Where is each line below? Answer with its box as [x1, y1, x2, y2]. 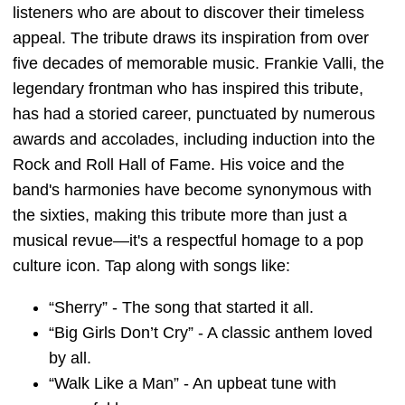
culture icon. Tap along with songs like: [13, 257, 295, 276]
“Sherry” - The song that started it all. [49, 298, 314, 317]
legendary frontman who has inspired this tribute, [13, 80, 363, 99]
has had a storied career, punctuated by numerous [13, 105, 375, 124]
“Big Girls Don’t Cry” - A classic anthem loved [49, 324, 372, 343]
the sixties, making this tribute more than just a [13, 206, 347, 225]
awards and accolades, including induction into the [13, 130, 375, 149]
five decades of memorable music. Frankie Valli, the [13, 54, 384, 73]
